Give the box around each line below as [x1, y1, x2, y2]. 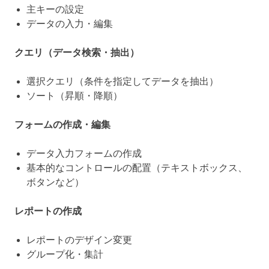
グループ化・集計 [26, 249, 103, 260]
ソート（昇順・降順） [26, 91, 122, 101]
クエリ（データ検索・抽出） [14, 47, 139, 58]
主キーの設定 [26, 4, 84, 15]
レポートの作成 [14, 206, 82, 217]
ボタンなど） [26, 177, 84, 188]
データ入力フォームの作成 [26, 148, 142, 159]
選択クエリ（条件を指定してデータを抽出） [26, 76, 219, 87]
